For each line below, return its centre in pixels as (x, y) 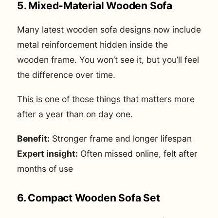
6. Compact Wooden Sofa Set (90, 198)
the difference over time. (66, 74)
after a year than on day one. (75, 114)
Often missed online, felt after (138, 154)
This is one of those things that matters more (106, 99)
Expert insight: (47, 154)
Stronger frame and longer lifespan (121, 139)
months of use (45, 169)
